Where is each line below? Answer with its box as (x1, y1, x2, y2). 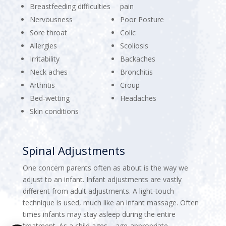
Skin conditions (29, 106, 79, 116)
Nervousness (29, 14, 73, 24)
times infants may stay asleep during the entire (22, 209, 176, 219)
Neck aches (29, 67, 68, 77)
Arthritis (29, 80, 55, 90)
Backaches (120, 53, 155, 64)
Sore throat (29, 27, 67, 37)
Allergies (29, 40, 57, 50)
